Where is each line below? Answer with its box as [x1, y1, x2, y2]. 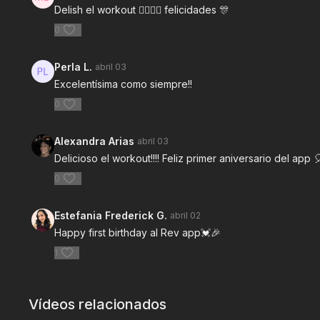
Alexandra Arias [54, 135, 135, 148]
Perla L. [54, 61, 93, 74]
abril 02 [170, 210, 201, 221]
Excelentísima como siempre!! [54, 78, 193, 91]
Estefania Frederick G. [54, 209, 168, 222]
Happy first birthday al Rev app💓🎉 [54, 226, 221, 239]
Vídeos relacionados [29, 296, 167, 314]
